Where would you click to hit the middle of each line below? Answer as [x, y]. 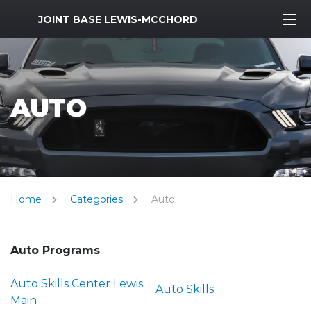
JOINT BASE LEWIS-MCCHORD [118, 19]
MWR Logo [41, 16]
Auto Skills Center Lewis [77, 284]
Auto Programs [55, 250]
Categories [96, 199]
